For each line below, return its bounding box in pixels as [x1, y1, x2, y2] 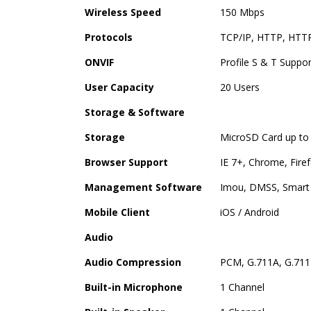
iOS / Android [220, 205, 279, 219]
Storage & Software [85, 105, 185, 119]
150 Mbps [220, 5, 264, 19]
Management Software [85, 180, 202, 194]
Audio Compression [85, 255, 181, 269]
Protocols [85, 30, 133, 44]
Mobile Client [85, 205, 150, 219]
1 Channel [220, 280, 264, 294]
